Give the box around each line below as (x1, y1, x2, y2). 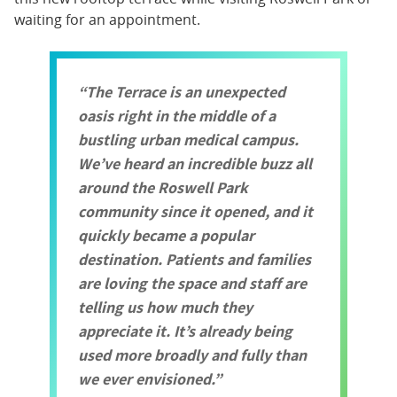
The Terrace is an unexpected (86, 81, 285, 102)
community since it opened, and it (78, 200, 313, 222)
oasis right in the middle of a (78, 105, 276, 126)
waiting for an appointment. (14, 9, 200, 29)
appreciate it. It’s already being (78, 320, 292, 341)
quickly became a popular (78, 224, 254, 245)
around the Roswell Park (78, 176, 248, 198)
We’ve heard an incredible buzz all (78, 152, 312, 174)
